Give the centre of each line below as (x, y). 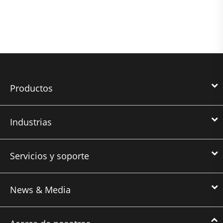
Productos (31, 88)
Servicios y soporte (50, 156)
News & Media (40, 189)
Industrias (31, 122)
